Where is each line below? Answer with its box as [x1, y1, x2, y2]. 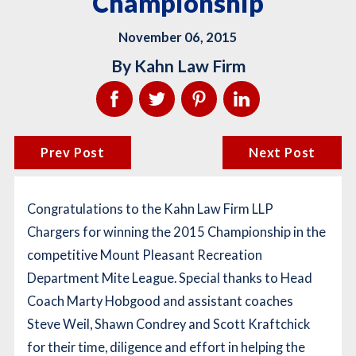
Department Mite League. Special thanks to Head [27, 270, 313, 286]
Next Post [248, 145, 316, 161]
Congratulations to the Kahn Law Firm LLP [27, 201, 274, 217]
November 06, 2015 [118, 29, 238, 45]
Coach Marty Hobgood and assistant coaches [27, 293, 294, 309]
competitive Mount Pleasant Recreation [27, 247, 263, 263]
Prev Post [40, 145, 106, 161]
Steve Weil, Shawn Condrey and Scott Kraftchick [27, 316, 311, 332]
